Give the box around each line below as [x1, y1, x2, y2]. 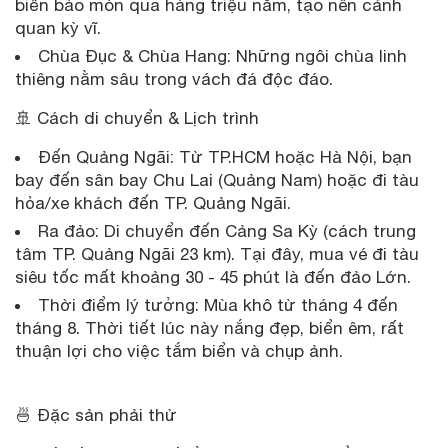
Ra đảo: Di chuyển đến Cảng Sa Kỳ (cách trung [38, 220, 416, 241]
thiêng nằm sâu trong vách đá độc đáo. [15, 68, 333, 89]
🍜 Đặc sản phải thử [15, 404, 177, 425]
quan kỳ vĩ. [15, 17, 101, 38]
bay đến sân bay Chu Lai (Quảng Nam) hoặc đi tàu [15, 169, 419, 190]
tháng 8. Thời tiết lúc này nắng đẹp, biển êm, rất [15, 317, 404, 338]
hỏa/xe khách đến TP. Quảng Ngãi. [15, 192, 291, 213]
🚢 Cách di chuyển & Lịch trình [15, 107, 259, 128]
